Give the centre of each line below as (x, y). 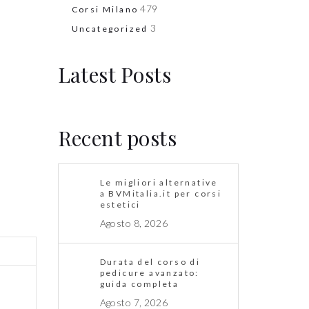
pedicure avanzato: (149, 273)
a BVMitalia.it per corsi (161, 194)
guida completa (139, 284)
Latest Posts (114, 75)
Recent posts (117, 138)
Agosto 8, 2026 (134, 223)
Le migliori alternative (159, 183)
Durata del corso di (150, 262)
